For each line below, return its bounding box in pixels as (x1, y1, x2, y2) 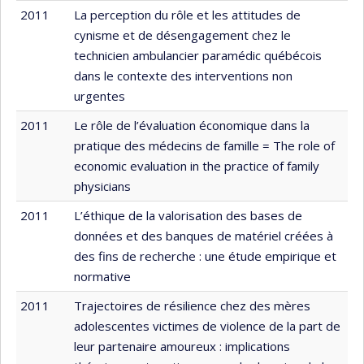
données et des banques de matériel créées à (74, 227, 333, 244)
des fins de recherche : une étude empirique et (74, 247, 336, 264)
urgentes (74, 87, 125, 104)
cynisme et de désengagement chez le (74, 26, 291, 43)
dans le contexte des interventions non (74, 67, 292, 84)
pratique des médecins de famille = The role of (74, 136, 335, 154)
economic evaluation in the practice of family (74, 157, 319, 174)
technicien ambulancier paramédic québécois (74, 46, 322, 63)
